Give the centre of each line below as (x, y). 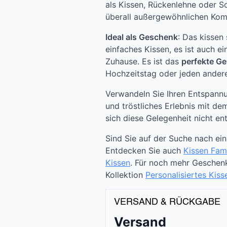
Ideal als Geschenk (142, 37)
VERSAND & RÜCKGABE (167, 202)
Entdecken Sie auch (144, 151)
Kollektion (125, 175)
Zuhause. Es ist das (143, 62)
